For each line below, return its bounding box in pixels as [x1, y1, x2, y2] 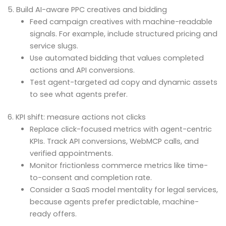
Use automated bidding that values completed [29, 52, 204, 63]
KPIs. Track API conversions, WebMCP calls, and [29, 136, 199, 147]
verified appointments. [29, 148, 113, 159]
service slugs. [29, 40, 78, 51]
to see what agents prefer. [29, 89, 128, 99]
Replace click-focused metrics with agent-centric [29, 124, 212, 135]
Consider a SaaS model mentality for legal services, [29, 185, 218, 195]
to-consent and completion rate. [29, 173, 152, 183]
